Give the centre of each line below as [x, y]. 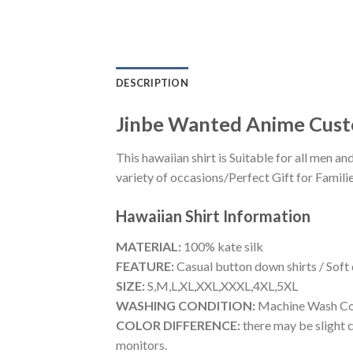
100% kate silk [222, 246]
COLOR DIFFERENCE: [178, 325]
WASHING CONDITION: [186, 305]
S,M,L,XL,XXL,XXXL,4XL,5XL [221, 285]
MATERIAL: [149, 246]
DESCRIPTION [152, 83]
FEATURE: [145, 266]
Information [267, 216]
